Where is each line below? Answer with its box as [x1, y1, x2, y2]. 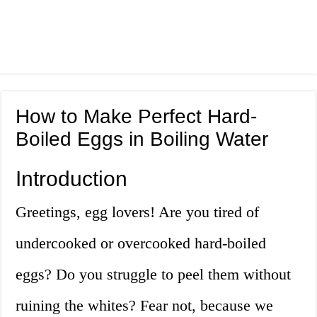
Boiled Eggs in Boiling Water [16, 128, 269, 151]
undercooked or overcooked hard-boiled [16, 234, 267, 253]
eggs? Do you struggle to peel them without [16, 265, 292, 284]
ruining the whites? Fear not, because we [16, 296, 274, 315]
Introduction [16, 167, 128, 191]
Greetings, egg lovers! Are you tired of [16, 203, 260, 221]
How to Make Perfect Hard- [16, 105, 258, 128]
